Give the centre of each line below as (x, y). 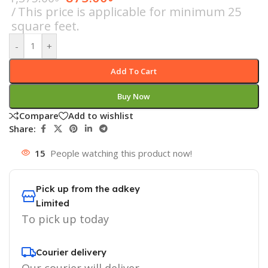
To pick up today (65, 219)
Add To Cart (134, 71)
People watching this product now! (121, 153)
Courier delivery (71, 252)
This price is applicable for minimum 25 (130, 11)
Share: (22, 129)
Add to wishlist (101, 116)
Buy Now (134, 96)
